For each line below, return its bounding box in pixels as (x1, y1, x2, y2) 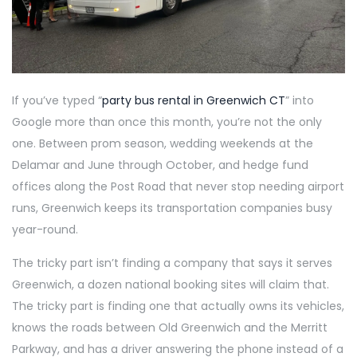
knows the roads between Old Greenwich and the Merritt (12, 319, 328, 335)
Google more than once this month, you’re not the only (12, 113, 322, 130)
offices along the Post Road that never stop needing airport (12, 178, 344, 194)
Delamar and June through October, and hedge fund (12, 156, 308, 173)
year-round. (12, 221, 81, 237)
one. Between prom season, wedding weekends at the (12, 135, 313, 151)
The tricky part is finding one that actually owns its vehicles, (12, 297, 344, 314)
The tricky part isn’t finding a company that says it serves (12, 254, 332, 271)
